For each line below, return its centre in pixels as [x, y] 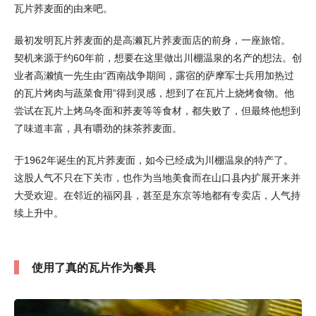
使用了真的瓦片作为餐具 [94, 268]
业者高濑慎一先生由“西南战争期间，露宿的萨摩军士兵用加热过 [154, 76]
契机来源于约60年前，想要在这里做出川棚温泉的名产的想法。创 [158, 58]
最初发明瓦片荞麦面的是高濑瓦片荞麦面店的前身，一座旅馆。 [152, 41]
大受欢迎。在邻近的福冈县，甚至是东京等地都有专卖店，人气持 [157, 196]
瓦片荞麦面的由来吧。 [63, 9]
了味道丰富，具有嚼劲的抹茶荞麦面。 [98, 129]
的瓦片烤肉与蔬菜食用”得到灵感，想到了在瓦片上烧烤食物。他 [154, 93]
